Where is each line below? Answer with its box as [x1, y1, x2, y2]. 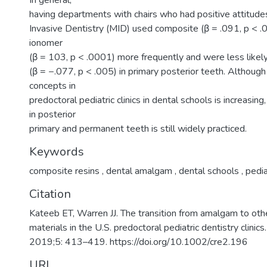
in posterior [29, 108, 76, 121]
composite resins [29, 164, 102, 178]
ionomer [29, 36, 63, 49]
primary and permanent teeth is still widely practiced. [29, 122, 247, 135]
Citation [29, 186, 71, 202]
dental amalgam [104, 164, 175, 178]
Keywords [29, 144, 84, 160]
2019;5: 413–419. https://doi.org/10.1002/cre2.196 [29, 235, 248, 249]
